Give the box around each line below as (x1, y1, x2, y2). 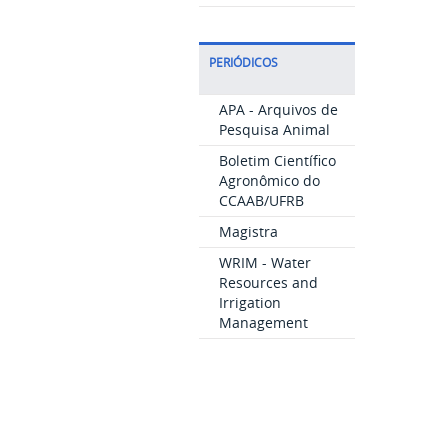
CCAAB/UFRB (218, 191, 304, 210)
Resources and (218, 273, 318, 292)
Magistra (218, 222, 278, 241)
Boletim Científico (218, 151, 336, 170)
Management (218, 313, 308, 332)
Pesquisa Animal (218, 120, 330, 139)
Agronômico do (218, 171, 320, 190)
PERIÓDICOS (208, 55, 278, 70)
